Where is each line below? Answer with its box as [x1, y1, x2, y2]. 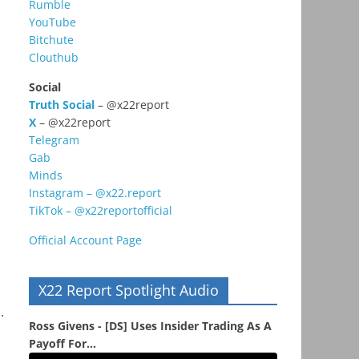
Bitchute [29, 32, 74, 48]
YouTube [29, 14, 76, 30]
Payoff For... [29, 336, 96, 352]
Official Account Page [29, 232, 142, 248]
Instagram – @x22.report [29, 185, 161, 201]
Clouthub [29, 50, 79, 66]
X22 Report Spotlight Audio [38, 280, 219, 301]
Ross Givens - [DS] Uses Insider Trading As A [29, 318, 272, 334]
